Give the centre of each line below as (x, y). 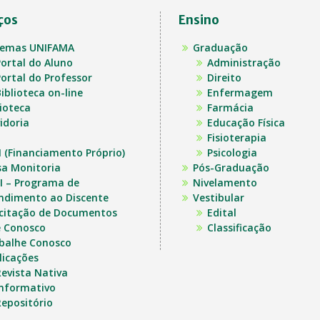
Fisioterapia (237, 137)
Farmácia (230, 107)
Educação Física (246, 122)
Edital (222, 212)
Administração (244, 62)
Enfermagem (240, 92)
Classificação (239, 227)
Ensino (199, 20)
